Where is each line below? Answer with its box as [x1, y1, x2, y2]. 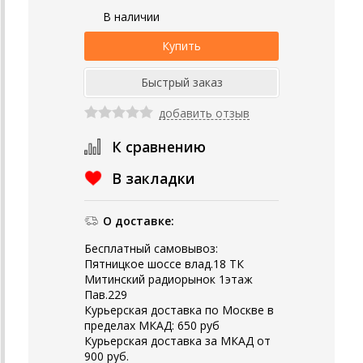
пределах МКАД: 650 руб [84, 317, 220, 333]
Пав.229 [84, 286, 127, 302]
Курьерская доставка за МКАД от [84, 332, 271, 348]
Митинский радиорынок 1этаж [84, 271, 253, 287]
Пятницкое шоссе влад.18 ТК [84, 255, 244, 271]
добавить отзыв [159, 105, 250, 121]
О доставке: [103, 212, 174, 228]
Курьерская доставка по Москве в [84, 301, 274, 318]
